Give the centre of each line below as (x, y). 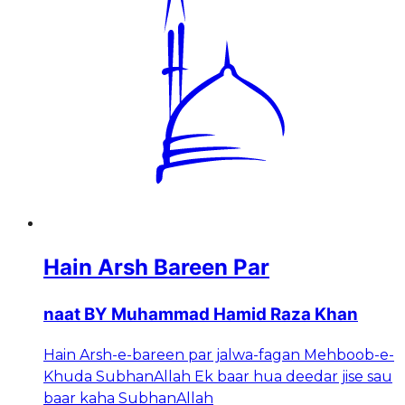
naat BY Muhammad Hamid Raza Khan (201, 314)
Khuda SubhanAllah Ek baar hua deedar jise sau (218, 376)
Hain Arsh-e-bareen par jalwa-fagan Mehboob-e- (219, 354)
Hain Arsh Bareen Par (156, 268)
